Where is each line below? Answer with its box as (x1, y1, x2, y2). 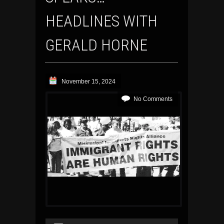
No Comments (133, 95, 172, 103)
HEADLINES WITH (45, 11, 157, 31)
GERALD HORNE (45, 35, 151, 55)
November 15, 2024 (61, 78, 115, 85)
